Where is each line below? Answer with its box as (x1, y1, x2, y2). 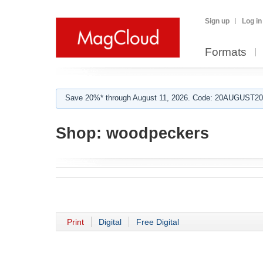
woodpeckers (102, 124, 209, 142)
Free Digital (136, 217, 179, 227)
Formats (205, 46, 247, 58)
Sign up (205, 17, 230, 25)
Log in (242, 17, 262, 25)
